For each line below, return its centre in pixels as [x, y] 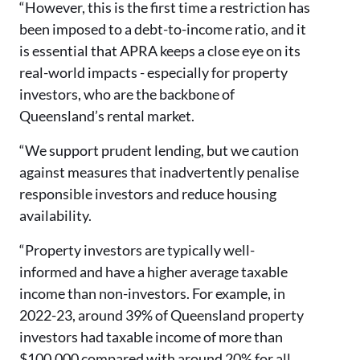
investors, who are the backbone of [127, 94]
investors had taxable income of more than [151, 337]
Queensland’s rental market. [107, 116]
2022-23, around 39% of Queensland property [162, 315]
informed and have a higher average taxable [153, 272]
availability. [55, 215]
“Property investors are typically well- [137, 250]
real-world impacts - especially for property [153, 72]
